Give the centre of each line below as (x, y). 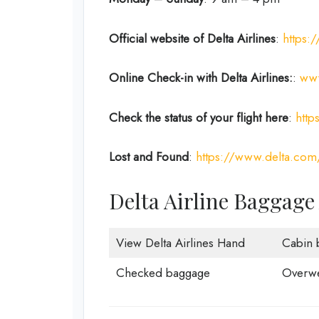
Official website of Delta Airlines (192, 38)
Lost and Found (149, 157)
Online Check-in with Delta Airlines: (201, 78)
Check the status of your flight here (199, 117)
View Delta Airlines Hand (180, 242)
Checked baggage (163, 272)
